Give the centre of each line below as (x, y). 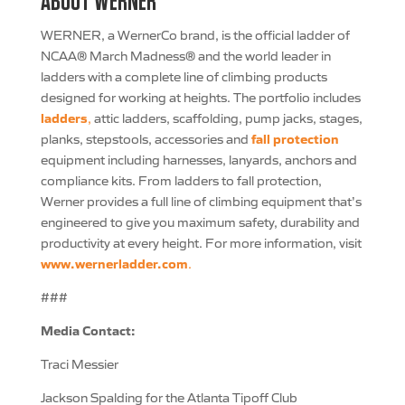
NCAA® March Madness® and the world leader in (185, 55)
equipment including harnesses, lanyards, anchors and (198, 159)
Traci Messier (79, 363)
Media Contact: (88, 330)
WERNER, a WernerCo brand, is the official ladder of (195, 34)
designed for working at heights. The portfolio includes (200, 97)
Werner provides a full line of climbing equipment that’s (201, 201)
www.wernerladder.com (114, 263)
